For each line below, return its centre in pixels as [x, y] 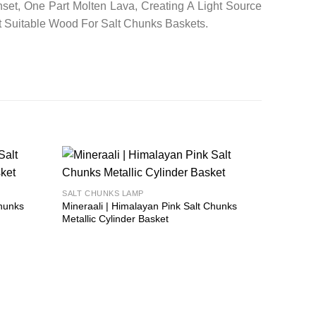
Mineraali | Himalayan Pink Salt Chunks [150, 206]
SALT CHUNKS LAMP [103, 194]
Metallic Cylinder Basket [116, 219]
